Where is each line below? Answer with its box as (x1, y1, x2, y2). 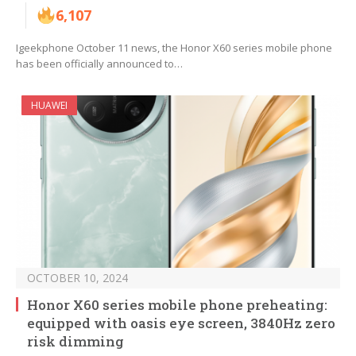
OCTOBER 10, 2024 (27, 270, 128, 286)
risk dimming (27, 332, 124, 351)
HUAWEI (31, 99, 68, 113)
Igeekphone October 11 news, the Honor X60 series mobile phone (16, 41, 332, 56)
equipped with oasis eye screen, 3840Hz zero (27, 314, 335, 333)
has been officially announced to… (16, 56, 183, 72)
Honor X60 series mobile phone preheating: (27, 296, 327, 315)
